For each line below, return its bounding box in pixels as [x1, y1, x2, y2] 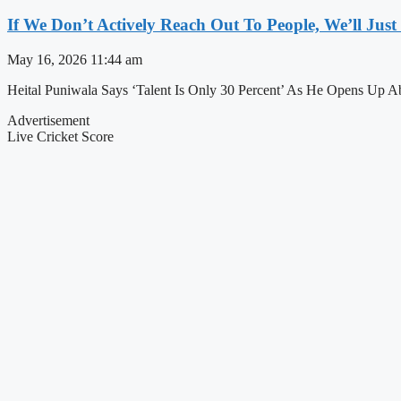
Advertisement [7, 112, 90, 128]
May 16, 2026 [7, 51, 90, 67]
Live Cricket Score [7, 128, 114, 144]
